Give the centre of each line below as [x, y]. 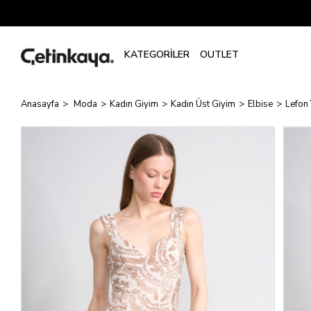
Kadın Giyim [134, 104]
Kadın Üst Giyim [203, 104]
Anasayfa [40, 104]
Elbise [260, 104]
